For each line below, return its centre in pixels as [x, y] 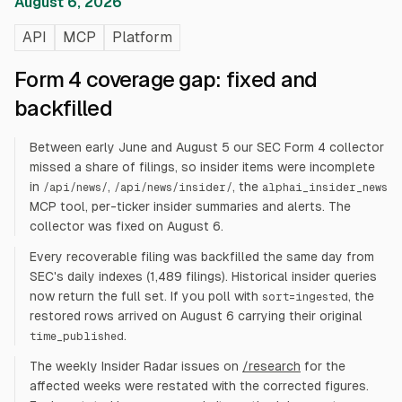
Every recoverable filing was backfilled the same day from [202, 257]
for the [325, 366]
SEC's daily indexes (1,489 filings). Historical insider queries [203, 276]
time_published [77, 336]
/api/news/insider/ [173, 188]
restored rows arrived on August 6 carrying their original [196, 316]
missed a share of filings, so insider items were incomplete [202, 167]
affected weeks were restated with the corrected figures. [199, 386]
